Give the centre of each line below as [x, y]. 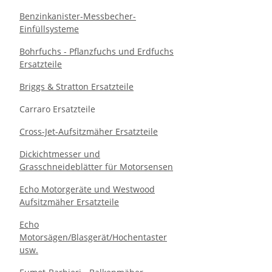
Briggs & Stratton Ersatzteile [76, 87]
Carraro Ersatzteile [57, 109]
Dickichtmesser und [60, 154]
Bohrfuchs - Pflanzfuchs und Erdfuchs [97, 51]
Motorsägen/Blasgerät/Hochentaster [93, 237]
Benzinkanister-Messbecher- [78, 16]
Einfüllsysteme [49, 29]
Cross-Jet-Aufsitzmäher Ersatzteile [89, 131]
